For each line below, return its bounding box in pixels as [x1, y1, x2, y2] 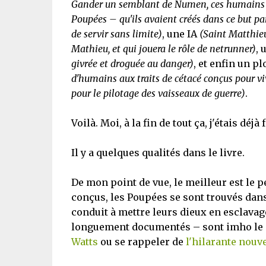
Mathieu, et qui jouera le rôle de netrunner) [71, 43, 256, 55]
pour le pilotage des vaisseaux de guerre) [71, 87, 245, 99]
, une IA [161, 28, 199, 40]
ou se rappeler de [97, 236, 186, 248]
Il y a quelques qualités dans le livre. [71, 147, 245, 159]
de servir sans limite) [71, 28, 162, 40]
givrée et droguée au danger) [71, 58, 194, 69]
